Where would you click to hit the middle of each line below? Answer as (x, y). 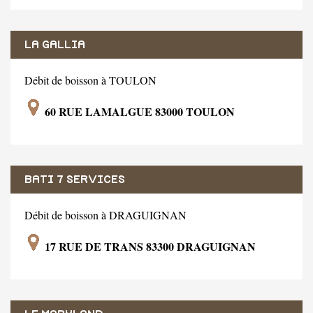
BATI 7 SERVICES (75, 179)
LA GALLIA (55, 44)
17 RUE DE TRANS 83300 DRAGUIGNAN (149, 246)
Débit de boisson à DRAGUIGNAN (105, 214)
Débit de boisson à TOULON (90, 80)
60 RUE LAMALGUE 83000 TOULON (138, 111)
